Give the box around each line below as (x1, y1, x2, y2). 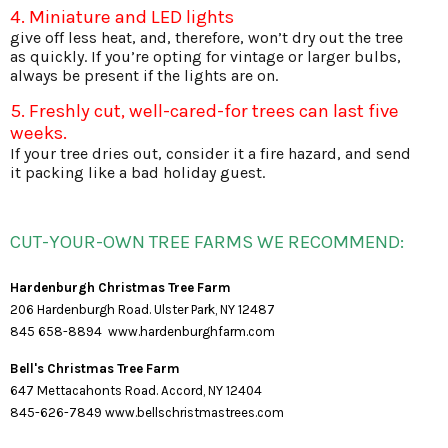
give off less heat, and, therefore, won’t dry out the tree (10, 27, 403, 47)
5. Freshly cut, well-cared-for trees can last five (10, 99, 399, 122)
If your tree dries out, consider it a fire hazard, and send (10, 143, 411, 163)
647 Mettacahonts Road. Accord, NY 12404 (10, 382, 262, 398)
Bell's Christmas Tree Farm (10, 360, 180, 376)
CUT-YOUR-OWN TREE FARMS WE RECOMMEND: (10, 230, 404, 253)
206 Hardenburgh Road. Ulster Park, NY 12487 (10, 301, 275, 317)
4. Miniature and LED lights (10, 5, 234, 28)
